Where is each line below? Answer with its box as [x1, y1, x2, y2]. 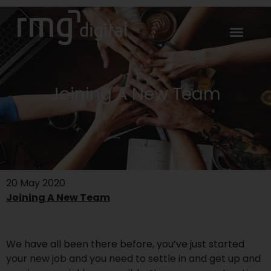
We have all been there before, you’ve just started [6, 237, 244, 251]
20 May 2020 [6, 176, 65, 191]
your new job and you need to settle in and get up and [6, 251, 261, 266]
